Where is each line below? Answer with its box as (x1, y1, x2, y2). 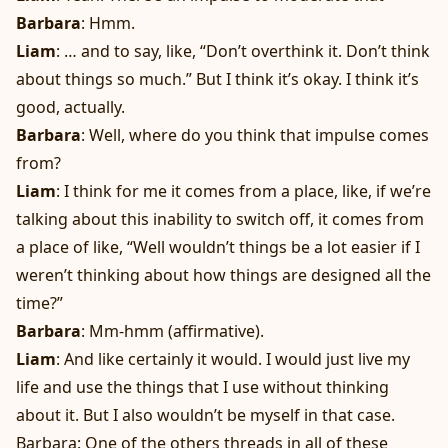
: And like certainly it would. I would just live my (56, 348, 410, 371)
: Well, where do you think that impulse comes (81, 124, 429, 147)
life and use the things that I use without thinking (16, 376, 389, 399)
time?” (16, 292, 63, 315)
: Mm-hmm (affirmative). (81, 320, 264, 343)
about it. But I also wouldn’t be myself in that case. (16, 404, 395, 427)
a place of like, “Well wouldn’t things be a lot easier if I (16, 236, 420, 259)
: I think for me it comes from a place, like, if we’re (56, 180, 431, 203)
